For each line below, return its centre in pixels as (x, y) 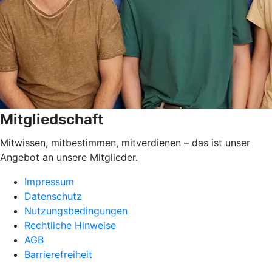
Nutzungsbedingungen (76, 211)
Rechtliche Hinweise (70, 226)
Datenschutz (53, 196)
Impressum (49, 182)
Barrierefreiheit (58, 255)
